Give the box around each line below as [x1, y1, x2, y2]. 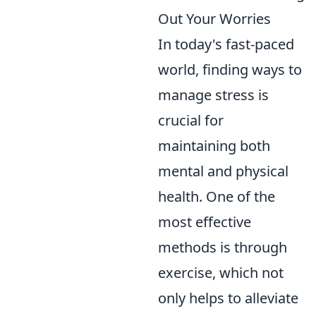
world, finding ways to [158, 59, 302, 79]
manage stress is [158, 85, 269, 104]
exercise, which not [158, 262, 284, 282]
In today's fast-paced [158, 34, 294, 54]
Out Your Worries [158, 8, 271, 28]
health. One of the [158, 186, 275, 206]
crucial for [158, 110, 224, 130]
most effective [158, 212, 251, 231]
